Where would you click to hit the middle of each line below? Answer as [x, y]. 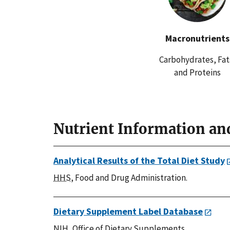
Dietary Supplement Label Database [128, 211]
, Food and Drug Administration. [129, 177]
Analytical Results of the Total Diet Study [139, 160]
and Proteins [197, 72]
